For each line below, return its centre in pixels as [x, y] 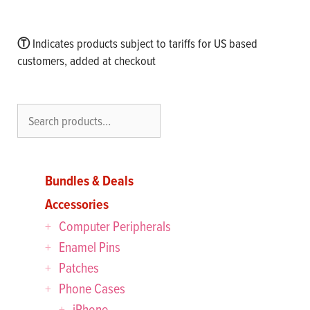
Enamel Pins [90, 246]
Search [32, 111]
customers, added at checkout [86, 60]
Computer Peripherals [115, 226]
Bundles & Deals [89, 180]
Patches [79, 267]
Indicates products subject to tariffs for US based [144, 43]
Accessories [77, 204]
